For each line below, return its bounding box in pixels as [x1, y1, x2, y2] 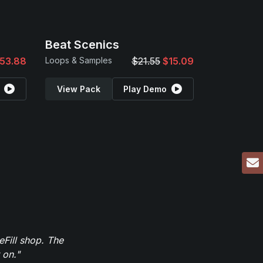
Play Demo [123, 84, 167, 94]
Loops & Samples [45, 55, 112, 65]
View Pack [56, 84, 100, 94]
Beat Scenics [45, 38, 119, 52]
